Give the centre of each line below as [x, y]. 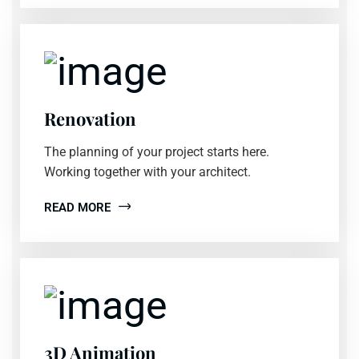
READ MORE [77, 207]
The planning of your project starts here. [157, 151]
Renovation [90, 118]
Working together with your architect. [147, 171]
